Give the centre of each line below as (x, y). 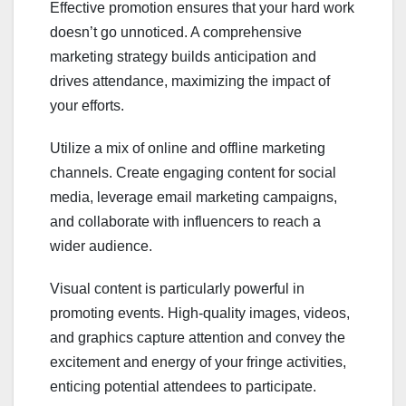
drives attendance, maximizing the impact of (190, 82)
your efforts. (87, 106)
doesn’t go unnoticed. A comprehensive (176, 33)
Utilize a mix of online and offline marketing (188, 149)
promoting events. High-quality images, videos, (200, 314)
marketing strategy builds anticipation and (183, 57)
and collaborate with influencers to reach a (185, 222)
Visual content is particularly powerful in (177, 289)
